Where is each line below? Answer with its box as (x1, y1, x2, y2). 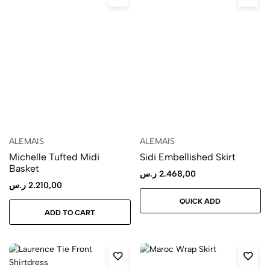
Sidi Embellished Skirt (139, 151, 236, 163)
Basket (9, 163, 39, 175)
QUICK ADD (180, 196, 221, 206)
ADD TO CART (44, 208, 95, 217)
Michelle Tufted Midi (9, 151, 99, 163)
